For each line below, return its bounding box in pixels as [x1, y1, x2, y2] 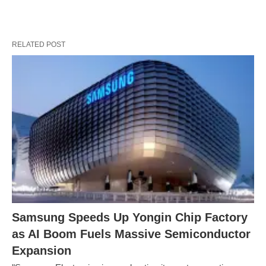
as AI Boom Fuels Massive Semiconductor [12, 227, 251, 240]
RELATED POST [12, 40, 65, 49]
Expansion [12, 243, 71, 257]
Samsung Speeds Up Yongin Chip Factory [12, 210, 248, 224]
